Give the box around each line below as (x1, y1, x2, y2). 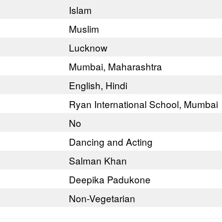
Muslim (69, 22, 99, 35)
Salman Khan (69, 154, 127, 167)
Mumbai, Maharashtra (69, 59, 162, 73)
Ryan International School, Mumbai (69, 97, 218, 111)
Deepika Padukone (69, 172, 151, 186)
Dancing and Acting (69, 135, 153, 148)
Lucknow (69, 41, 108, 54)
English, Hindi (69, 78, 127, 92)
